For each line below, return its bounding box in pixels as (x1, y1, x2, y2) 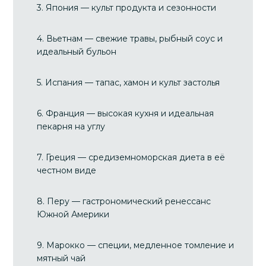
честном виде (37, 165, 97, 176)
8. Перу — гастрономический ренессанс (37, 196, 211, 207)
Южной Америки (37, 209, 110, 220)
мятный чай (37, 253, 86, 264)
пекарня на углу (37, 121, 106, 132)
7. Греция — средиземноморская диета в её (37, 152, 226, 163)
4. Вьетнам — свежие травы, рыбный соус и (37, 33, 223, 44)
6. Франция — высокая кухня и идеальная (37, 108, 214, 119)
